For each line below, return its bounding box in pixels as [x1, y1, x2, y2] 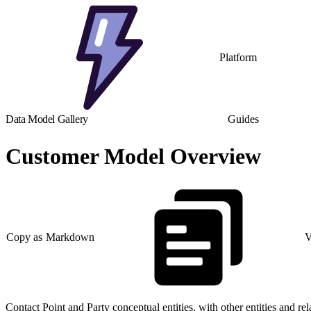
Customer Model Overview [6, 144, 261, 169]
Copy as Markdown [6, 231, 95, 244]
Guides [228, 113, 259, 125]
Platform [219, 51, 257, 63]
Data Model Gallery [6, 113, 88, 125]
